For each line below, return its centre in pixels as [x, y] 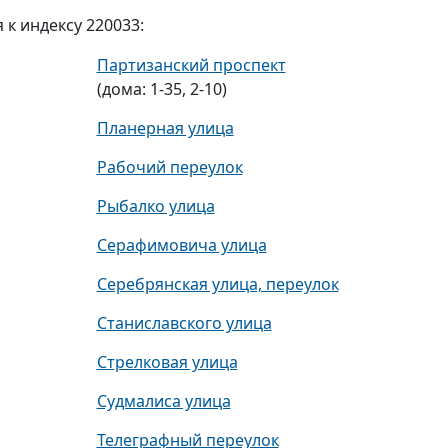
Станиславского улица [184, 323]
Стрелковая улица [167, 362]
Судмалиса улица [163, 401]
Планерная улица [165, 128]
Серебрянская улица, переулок [217, 284]
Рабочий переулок [169, 167]
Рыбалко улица [155, 206]
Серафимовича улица [181, 245]
